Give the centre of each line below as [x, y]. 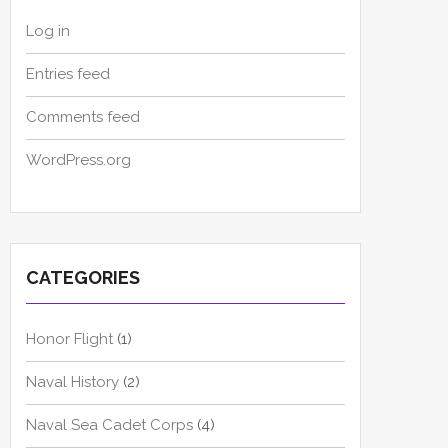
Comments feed [83, 117]
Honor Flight [69, 339]
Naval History [72, 382]
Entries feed [68, 74]
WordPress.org [78, 160]
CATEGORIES [83, 278]
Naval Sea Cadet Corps [109, 425]
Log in [48, 31]
